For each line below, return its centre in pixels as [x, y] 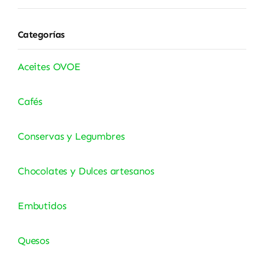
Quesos [33, 240]
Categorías [41, 34]
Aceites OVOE [49, 66]
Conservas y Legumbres [71, 136]
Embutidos [42, 205]
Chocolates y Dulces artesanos [86, 171]
